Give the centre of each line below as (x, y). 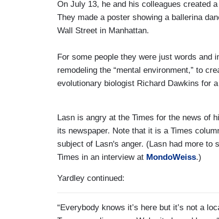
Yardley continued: (91, 178)
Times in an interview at (102, 157)
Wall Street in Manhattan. (103, 30)
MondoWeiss (171, 157)
